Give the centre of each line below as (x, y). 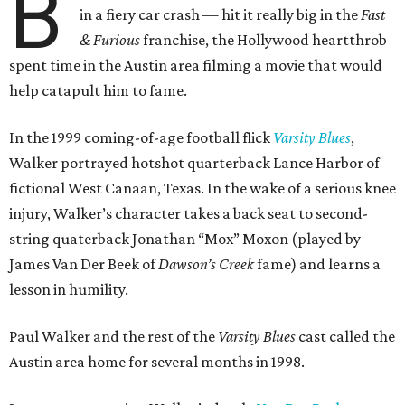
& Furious (110, 40)
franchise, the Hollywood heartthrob (264, 40)
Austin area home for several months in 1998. (157, 362)
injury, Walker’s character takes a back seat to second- (188, 213)
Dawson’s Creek (206, 264)
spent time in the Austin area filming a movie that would (196, 65)
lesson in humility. (69, 289)
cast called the (345, 336)
